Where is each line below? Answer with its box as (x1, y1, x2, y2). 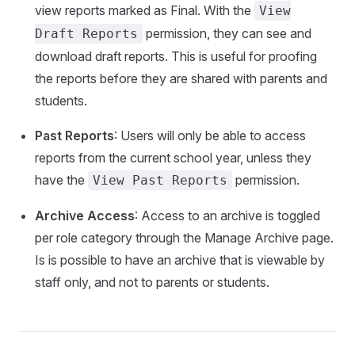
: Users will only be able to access (114, 128, 306, 144)
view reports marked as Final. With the (35, 2, 254, 19)
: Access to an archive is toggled (135, 208, 320, 224)
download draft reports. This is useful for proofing (35, 48, 317, 65)
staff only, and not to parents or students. (35, 274, 269, 291)
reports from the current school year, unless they (35, 150, 311, 166)
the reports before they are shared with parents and (35, 71, 327, 87)
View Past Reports (93, 173, 227, 189)
